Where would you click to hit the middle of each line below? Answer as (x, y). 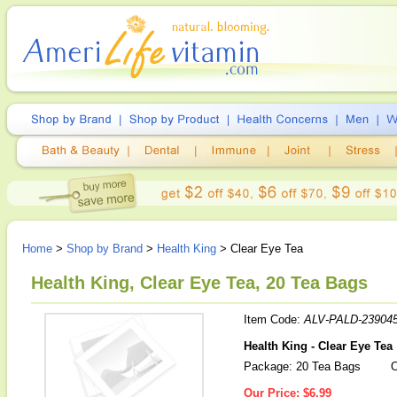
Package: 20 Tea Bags (302, 366)
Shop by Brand (105, 249)
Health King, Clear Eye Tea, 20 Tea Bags (199, 283)
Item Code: (274, 319)
